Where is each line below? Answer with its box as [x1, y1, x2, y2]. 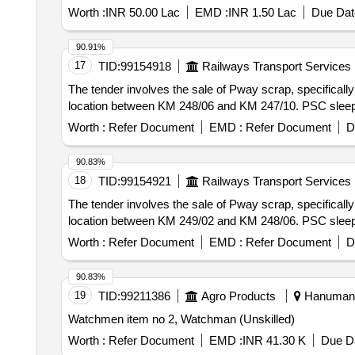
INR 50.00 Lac [105, 6, 180, 19]
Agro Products [200, 289, 276, 303]
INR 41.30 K [242, 334, 306, 347]
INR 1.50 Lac [227, 6, 296, 19]
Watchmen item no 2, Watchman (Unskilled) [67, 312, 295, 326]
